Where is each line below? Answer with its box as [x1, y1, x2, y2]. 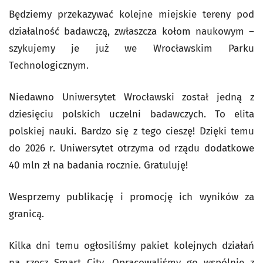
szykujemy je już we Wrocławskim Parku [9, 42, 254, 55]
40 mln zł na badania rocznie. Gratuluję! [9, 159, 188, 171]
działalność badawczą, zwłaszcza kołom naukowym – [9, 25, 254, 38]
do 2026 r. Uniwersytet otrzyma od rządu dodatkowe [9, 142, 254, 154]
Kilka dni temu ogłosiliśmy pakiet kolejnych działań [9, 240, 254, 252]
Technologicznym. [9, 59, 89, 72]
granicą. [9, 208, 44, 220]
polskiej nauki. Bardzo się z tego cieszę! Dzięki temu [9, 125, 254, 137]
